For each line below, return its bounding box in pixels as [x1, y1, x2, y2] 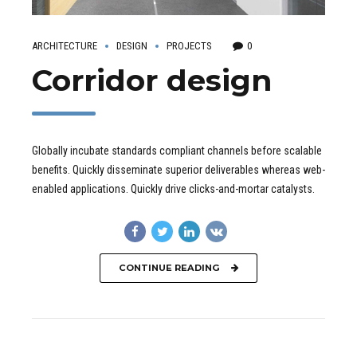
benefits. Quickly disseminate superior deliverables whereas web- [32, 163, 325, 176]
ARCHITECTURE [32, 40, 97, 53]
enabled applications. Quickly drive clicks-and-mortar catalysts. [32, 182, 315, 195]
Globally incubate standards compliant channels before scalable [32, 143, 322, 157]
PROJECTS [167, 40, 212, 53]
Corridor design [32, 62, 272, 99]
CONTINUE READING [118, 261, 220, 273]
